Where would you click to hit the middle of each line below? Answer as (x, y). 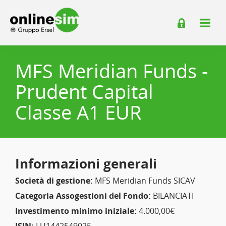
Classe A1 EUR (78, 112)
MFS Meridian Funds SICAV (144, 181)
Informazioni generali (86, 163)
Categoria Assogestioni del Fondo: (83, 196)
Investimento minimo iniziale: (76, 211)
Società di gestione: (54, 181)
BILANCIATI (172, 196)
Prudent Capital (84, 91)
